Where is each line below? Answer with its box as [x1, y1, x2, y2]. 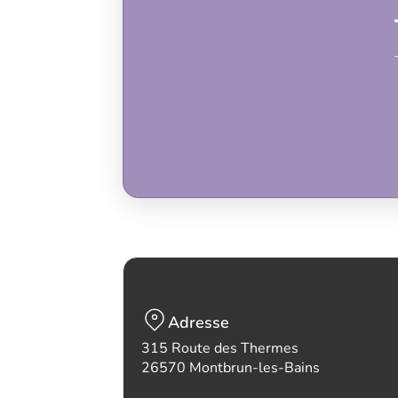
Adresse [168, 312, 229, 333]
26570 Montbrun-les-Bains [141, 358, 320, 378]
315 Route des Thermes [141, 338, 298, 358]
